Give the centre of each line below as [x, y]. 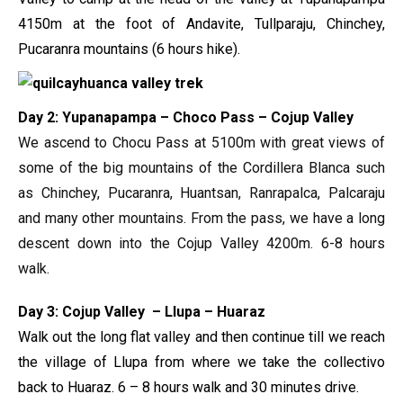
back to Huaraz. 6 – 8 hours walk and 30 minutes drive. [188, 387]
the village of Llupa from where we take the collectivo [201, 362]
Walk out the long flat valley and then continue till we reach [201, 337]
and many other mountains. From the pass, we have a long [201, 218]
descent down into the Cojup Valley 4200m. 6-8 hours [201, 243]
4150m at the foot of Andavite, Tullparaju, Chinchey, [201, 24]
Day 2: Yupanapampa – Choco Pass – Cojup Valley [188, 117]
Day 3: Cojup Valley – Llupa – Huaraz [142, 312]
